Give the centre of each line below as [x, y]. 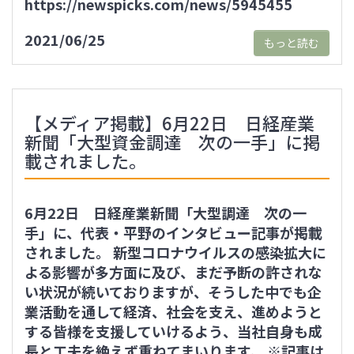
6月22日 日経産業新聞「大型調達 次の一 [166, 213]
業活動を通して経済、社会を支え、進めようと [173, 311]
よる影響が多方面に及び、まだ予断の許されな [173, 272]
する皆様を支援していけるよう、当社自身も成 [173, 331]
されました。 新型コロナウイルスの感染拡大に [175, 252]
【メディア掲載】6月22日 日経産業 [169, 122]
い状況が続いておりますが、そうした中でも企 [173, 292]
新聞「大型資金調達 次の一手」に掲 [172, 141]
